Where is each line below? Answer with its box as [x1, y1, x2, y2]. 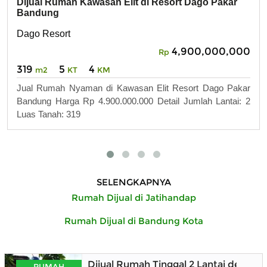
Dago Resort [17, 29, 70, 39]
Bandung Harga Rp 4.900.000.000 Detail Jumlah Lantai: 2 [17, 96, 250, 107]
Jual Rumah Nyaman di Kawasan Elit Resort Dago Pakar [17, 83, 250, 94]
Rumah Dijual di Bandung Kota [64, 215, 203, 226]
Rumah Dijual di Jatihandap [71, 191, 196, 203]
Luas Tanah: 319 [17, 109, 80, 120]
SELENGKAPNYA [96, 176, 171, 188]
